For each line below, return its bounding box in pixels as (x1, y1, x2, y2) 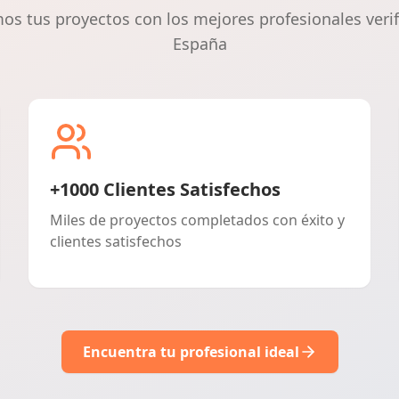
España (172, 33, 227, 54)
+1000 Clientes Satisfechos (50, 177, 281, 201)
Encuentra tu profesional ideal (82, 342, 299, 362)
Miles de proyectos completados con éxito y (50, 210, 345, 230)
